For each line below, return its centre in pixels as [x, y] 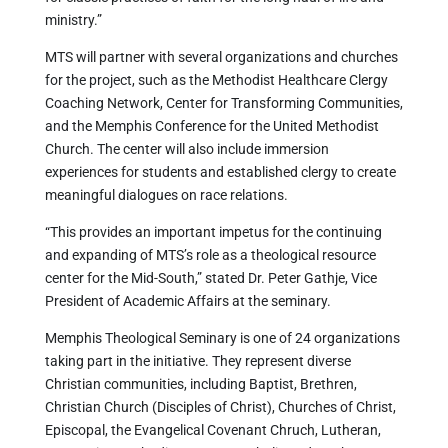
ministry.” [73, 20]
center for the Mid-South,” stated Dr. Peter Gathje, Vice [210, 278]
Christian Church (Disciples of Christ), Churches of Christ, [220, 407]
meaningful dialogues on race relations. [166, 195]
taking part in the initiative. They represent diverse [197, 361]
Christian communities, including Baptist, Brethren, [200, 384]
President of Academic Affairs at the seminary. [187, 301]
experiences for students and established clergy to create [220, 172]
